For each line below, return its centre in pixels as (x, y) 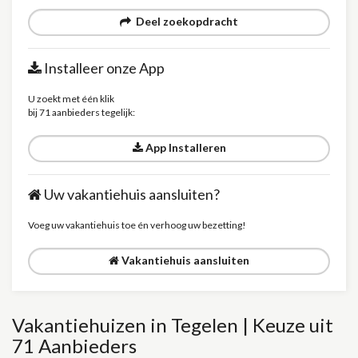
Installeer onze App (103, 68)
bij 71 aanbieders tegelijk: (82, 112)
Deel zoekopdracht (185, 21)
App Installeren (184, 147)
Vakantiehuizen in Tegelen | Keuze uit (173, 325)
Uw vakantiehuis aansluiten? (131, 194)
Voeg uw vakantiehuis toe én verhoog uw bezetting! (137, 225)
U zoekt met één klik (71, 99)
